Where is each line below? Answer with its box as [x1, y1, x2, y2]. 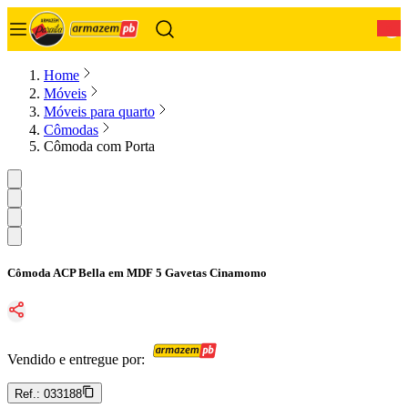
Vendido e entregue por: [7, 352, 145, 368]
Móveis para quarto [44, 104, 155, 119]
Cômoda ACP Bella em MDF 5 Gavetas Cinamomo [7, 266, 267, 280]
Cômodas [44, 122, 98, 138]
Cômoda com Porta [44, 138, 155, 154]
